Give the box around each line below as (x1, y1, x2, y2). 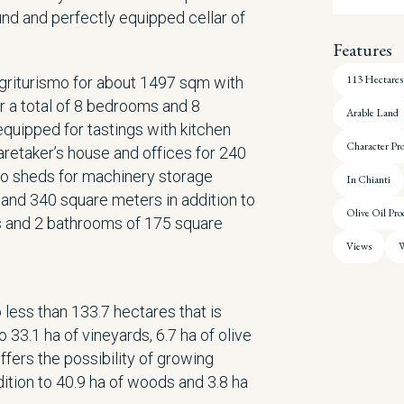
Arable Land (346, 106, 399, 120)
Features (333, 38, 392, 61)
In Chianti (346, 172, 390, 187)
